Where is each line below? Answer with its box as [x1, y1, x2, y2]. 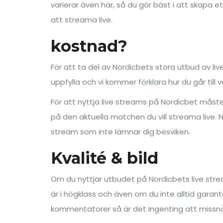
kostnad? [51, 36, 127, 56]
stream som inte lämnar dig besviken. [51, 126, 190, 137]
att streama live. [51, 14, 112, 25]
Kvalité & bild [51, 148, 158, 168]
